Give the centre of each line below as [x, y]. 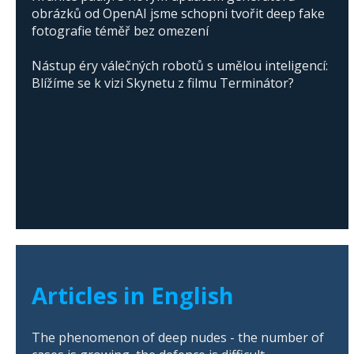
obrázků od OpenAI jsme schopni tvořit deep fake [178, 14]
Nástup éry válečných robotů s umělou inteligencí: [180, 66]
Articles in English [133, 295]
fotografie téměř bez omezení [120, 31]
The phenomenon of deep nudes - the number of [178, 338]
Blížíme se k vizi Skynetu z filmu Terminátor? [163, 83]
